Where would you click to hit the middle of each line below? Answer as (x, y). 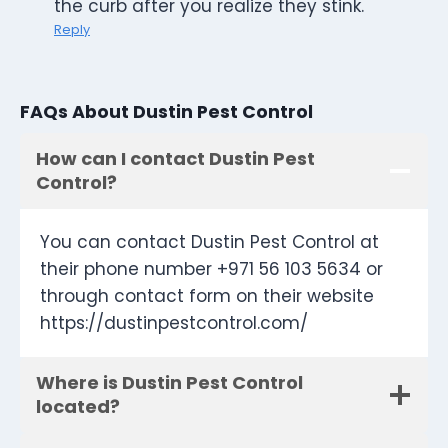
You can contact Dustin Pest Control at (209, 242)
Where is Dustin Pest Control (169, 383)
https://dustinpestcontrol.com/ (174, 323)
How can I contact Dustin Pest (175, 159)
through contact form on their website (207, 296)
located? (78, 407)
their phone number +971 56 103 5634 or (211, 269)
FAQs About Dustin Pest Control (166, 111)
